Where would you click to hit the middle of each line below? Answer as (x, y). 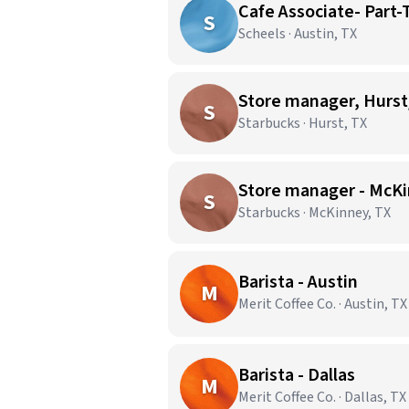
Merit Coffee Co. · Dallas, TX (322, 397)
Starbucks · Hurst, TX (303, 123)
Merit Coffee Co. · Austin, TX (323, 304)
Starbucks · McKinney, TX (315, 213)
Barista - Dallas (297, 375)
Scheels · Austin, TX (298, 34)
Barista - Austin (298, 282)
